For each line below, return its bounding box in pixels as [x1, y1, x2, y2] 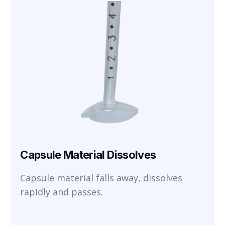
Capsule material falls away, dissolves [20, 172, 183, 184]
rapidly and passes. [20, 186, 103, 198]
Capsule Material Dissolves [20, 148, 156, 161]
